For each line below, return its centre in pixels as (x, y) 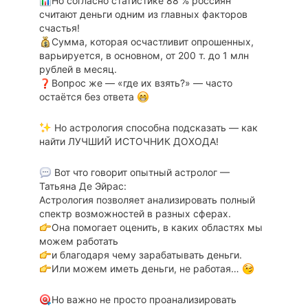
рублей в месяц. (78, 69)
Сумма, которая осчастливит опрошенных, (152, 41)
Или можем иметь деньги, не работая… (146, 268)
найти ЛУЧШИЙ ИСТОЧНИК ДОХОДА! (129, 141)
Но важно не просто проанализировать (144, 299)
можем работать (78, 241)
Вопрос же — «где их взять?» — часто (142, 82)
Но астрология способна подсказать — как (154, 127)
